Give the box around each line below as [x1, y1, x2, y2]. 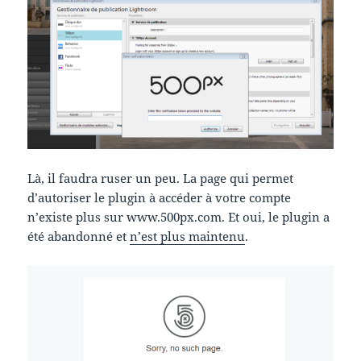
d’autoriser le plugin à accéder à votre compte [27, 189, 292, 206]
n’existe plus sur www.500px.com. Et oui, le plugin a [27, 209, 330, 226]
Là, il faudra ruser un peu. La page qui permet [27, 170, 294, 187]
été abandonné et [27, 228, 131, 245]
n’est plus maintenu [130, 228, 246, 245]
